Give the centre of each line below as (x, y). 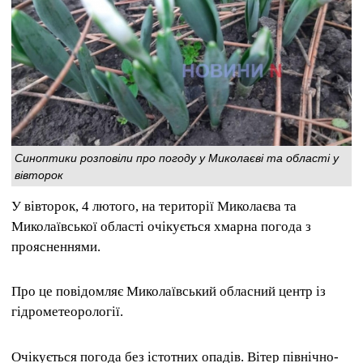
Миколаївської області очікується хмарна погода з (161, 227)
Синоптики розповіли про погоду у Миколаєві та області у (177, 158)
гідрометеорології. (67, 312)
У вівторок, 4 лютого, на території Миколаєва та (154, 207)
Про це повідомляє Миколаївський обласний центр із (169, 292)
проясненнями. (56, 247)
